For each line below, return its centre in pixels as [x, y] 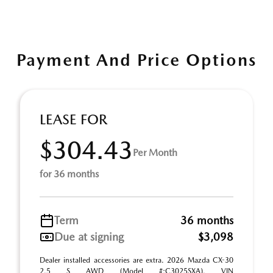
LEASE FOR [73, 119]
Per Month [155, 152]
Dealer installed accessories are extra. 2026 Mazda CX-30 [136, 260]
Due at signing [89, 237]
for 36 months [69, 174]
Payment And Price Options [136, 60]
